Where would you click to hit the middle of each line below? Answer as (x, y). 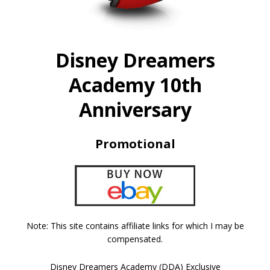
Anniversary (135, 109)
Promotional (135, 143)
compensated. (135, 239)
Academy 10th (135, 84)
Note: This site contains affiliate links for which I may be (135, 225)
